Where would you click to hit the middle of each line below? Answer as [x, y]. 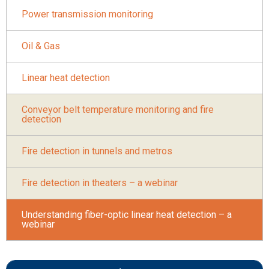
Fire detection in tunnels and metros [97, 151]
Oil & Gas [41, 46]
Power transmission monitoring [87, 14]
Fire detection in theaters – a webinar [100, 183]
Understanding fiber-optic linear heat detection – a [127, 215]
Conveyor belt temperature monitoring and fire [118, 110]
